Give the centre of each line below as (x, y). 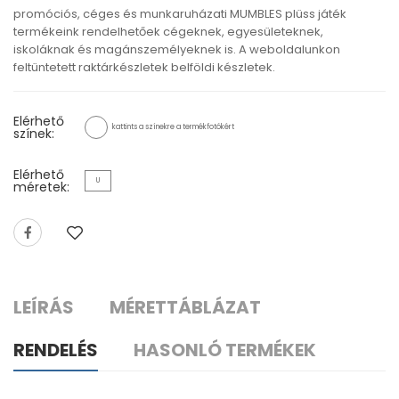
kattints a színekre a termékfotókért (173, 126)
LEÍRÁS (44, 307)
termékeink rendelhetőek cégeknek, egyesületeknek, (168, 31)
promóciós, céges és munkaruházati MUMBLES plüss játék (180, 13)
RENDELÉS (56, 350)
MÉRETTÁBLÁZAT (185, 307)
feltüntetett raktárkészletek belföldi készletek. (144, 67)
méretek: (41, 187)
